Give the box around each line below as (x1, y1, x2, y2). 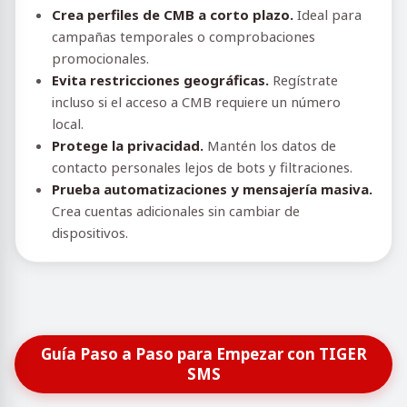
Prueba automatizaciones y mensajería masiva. (52, 180, 372, 198)
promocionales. (52, 49, 149, 67)
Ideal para (293, 5, 362, 24)
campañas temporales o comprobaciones (52, 27, 315, 45)
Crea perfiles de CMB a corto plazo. (52, 5, 293, 24)
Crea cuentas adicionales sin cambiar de (52, 202, 300, 220)
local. (52, 114, 84, 133)
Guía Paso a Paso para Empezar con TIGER (40, 343, 367, 364)
